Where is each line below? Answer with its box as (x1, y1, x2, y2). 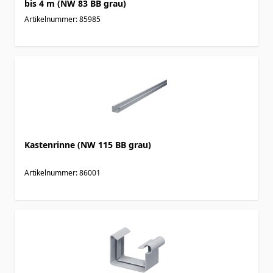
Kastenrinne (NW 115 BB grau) (24, 138, 151, 151)
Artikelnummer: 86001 (24, 167, 101, 178)
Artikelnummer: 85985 (24, 13, 101, 24)
